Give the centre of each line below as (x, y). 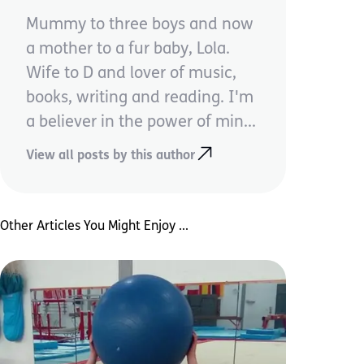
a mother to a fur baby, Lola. (128, 50)
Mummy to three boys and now (140, 25)
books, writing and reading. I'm (140, 98)
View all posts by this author (110, 156)
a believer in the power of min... (141, 123)
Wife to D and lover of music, (131, 74)
